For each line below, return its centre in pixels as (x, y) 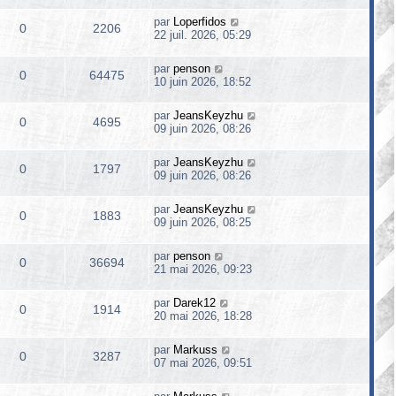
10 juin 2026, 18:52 (202, 82)
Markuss (195, 350)
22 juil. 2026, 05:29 (202, 35)
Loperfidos (200, 22)
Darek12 (194, 303)
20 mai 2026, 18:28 (203, 316)
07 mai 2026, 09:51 (203, 363)
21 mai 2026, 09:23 (203, 269)
